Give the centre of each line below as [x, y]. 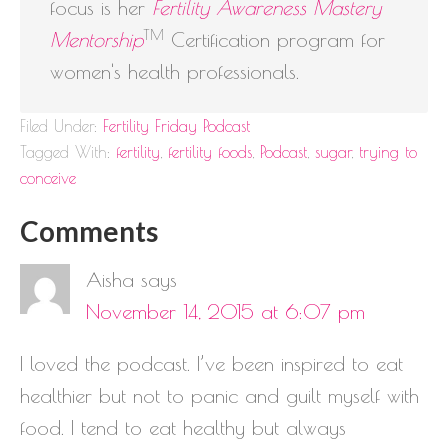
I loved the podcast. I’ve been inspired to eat [211, 364]
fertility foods [210, 152]
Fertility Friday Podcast [176, 126]
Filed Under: [61, 126]
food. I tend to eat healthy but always [183, 428]
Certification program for [274, 40]
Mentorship [96, 40]
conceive [48, 178]
